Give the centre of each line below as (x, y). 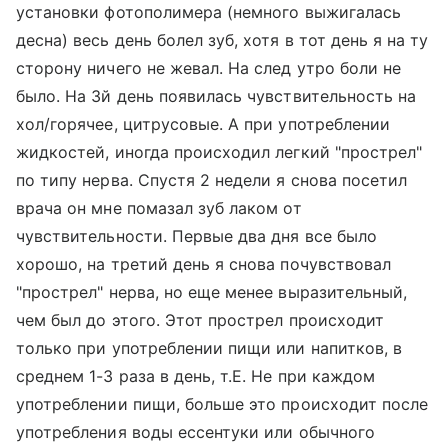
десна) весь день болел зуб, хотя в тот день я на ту (222, 40)
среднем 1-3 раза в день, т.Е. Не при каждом (196, 376)
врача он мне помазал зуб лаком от (159, 208)
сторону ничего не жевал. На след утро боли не (209, 68)
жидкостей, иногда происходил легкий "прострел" (219, 152)
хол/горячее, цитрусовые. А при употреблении (203, 124)
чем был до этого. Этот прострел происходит (200, 320)
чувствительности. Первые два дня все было (196, 236)
